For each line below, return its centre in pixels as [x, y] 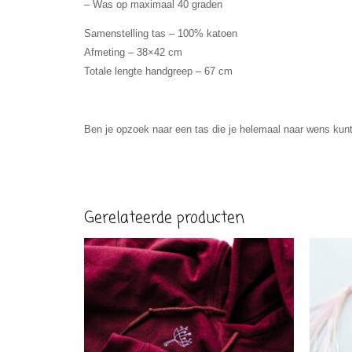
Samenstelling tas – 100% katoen [160, 34]
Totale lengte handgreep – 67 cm [158, 71]
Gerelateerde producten [164, 218]
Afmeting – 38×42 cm [133, 53]
